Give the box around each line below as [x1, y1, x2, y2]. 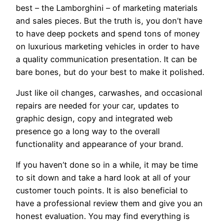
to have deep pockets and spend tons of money [16, 28, 200, 38]
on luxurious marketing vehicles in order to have [16, 41, 199, 51]
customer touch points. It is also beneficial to [16, 185, 188, 196]
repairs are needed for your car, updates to [16, 100, 179, 110]
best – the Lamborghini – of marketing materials [16, 2, 198, 13]
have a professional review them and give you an [16, 198, 203, 209]
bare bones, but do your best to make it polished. [16, 67, 204, 77]
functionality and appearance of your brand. [16, 139, 183, 149]
